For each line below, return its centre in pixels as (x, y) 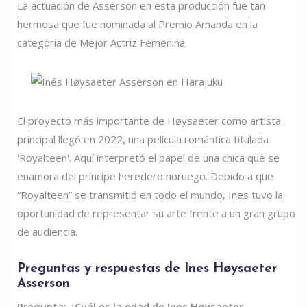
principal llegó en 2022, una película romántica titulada (143, 139)
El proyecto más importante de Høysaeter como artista (149, 121)
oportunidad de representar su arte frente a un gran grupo (156, 213)
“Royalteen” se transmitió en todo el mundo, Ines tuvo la (150, 195)
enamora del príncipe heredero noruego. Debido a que (145, 176)
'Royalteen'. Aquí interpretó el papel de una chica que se (148, 158)
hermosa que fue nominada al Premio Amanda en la (137, 24)
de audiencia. (47, 232)
